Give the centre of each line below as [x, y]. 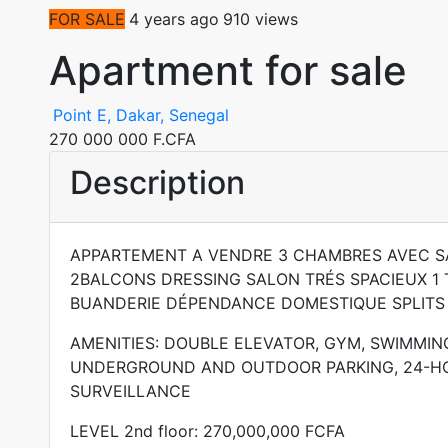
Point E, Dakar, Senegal [140, 115]
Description [157, 182]
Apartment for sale [227, 70]
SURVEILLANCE [130, 391]
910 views [260, 19]
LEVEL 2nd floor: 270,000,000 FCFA [207, 431]
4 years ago [173, 19]
